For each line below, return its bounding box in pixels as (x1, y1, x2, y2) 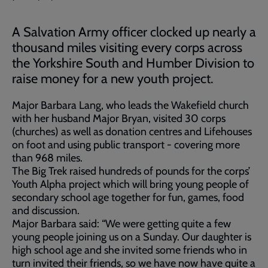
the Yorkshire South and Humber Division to (12, 55, 254, 71)
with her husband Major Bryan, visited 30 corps (12, 112, 226, 125)
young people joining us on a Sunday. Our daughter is (12, 230, 251, 243)
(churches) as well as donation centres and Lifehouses (12, 125, 252, 138)
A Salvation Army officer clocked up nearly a (12, 24, 256, 40)
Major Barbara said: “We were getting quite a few (12, 217, 231, 230)
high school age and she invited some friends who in (12, 243, 247, 257)
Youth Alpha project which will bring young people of (12, 178, 249, 191)
